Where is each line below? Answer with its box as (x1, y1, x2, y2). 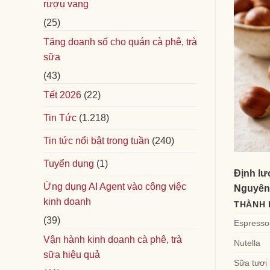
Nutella (234, 238, 260, 248)
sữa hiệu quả (43, 249, 100, 260)
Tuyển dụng (43, 158, 94, 169)
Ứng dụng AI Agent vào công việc (43, 181, 186, 192)
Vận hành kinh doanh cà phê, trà (43, 234, 182, 245)
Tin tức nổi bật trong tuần (43, 135, 149, 146)
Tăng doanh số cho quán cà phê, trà (43, 36, 197, 47)
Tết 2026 (43, 89, 81, 100)
